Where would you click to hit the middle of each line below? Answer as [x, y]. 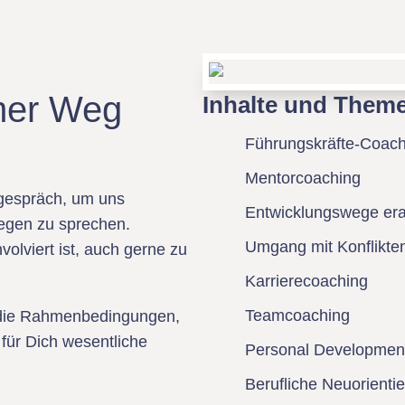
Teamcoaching [297, 316]
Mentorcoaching [303, 178]
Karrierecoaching [306, 281]
